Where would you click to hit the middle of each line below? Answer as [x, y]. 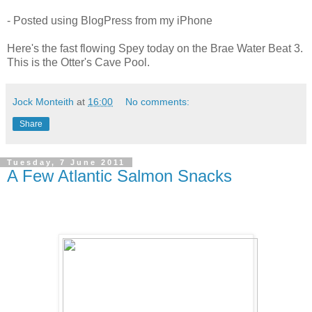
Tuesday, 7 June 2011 [66, 162]
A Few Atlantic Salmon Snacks [119, 175]
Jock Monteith [43, 101]
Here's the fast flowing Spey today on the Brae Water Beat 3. [155, 48]
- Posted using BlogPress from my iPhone [110, 20]
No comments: [158, 101]
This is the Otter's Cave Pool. [78, 62]
